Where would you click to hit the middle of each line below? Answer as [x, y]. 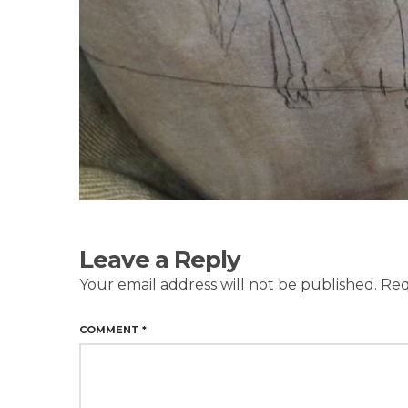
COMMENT [111, 329]
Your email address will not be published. [228, 284]
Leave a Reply [160, 259]
